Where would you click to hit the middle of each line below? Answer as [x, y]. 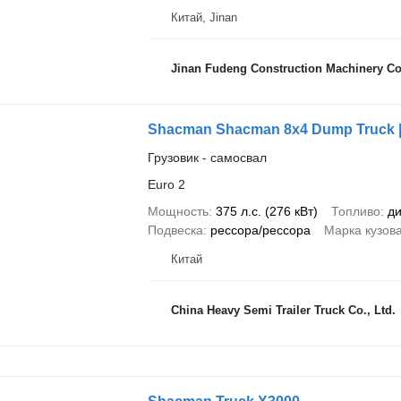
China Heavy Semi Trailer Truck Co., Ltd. [283, 311]
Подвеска [175, 230]
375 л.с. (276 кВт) [266, 211]
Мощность [178, 211]
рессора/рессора [260, 230]
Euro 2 [166, 184]
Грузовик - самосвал [207, 157]
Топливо [355, 211]
